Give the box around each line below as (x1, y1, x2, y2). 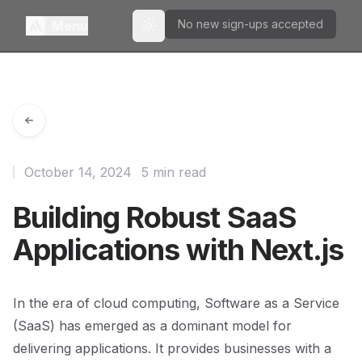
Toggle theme (147, 25, 223, 40)
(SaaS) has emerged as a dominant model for (13, 318, 292, 334)
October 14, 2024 (24, 164, 132, 180)
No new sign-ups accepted (178, 17, 323, 31)
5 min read (141, 164, 206, 180)
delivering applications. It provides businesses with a (13, 340, 331, 356)
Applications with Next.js (13, 232, 344, 267)
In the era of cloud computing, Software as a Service (13, 295, 339, 311)
